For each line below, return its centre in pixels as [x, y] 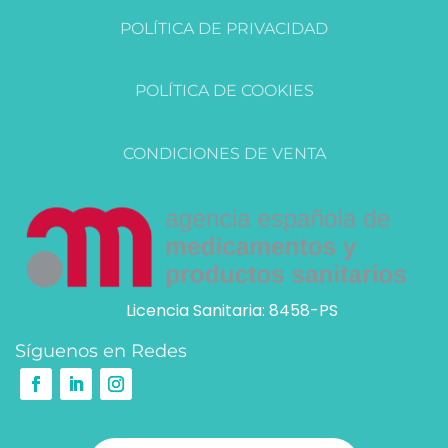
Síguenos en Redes [101, 351]
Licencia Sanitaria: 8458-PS [231, 311]
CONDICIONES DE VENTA [224, 153]
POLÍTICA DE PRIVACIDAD [224, 28]
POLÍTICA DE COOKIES [224, 90]
